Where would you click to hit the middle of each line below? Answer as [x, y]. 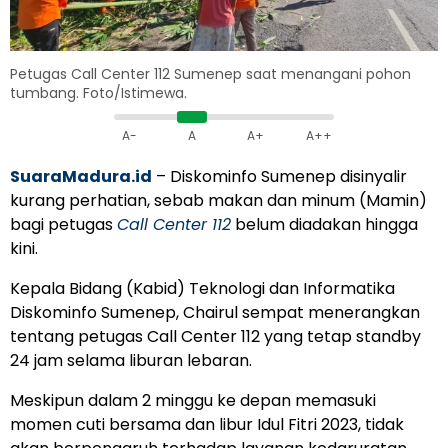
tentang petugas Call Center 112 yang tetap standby [215, 337]
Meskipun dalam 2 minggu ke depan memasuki [193, 401]
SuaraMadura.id [81, 177]
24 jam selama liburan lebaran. [131, 361]
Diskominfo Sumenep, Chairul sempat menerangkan [215, 313]
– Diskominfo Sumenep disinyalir [279, 177]
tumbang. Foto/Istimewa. [98, 93]
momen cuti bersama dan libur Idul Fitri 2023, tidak [207, 425]
